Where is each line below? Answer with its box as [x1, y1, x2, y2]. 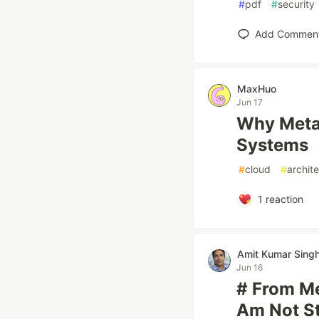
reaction [262, 193, 303, 205]
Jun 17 [236, 97, 263, 108]
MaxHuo [237, 83, 276, 95]
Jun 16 [236, 262, 263, 273]
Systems [236, 135, 308, 155]
